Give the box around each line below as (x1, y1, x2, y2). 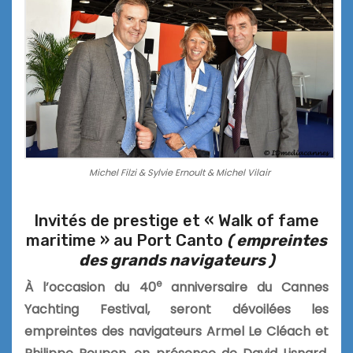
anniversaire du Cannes (161, 277, 329, 296)
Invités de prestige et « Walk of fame (34, 210, 319, 230)
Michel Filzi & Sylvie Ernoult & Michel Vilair (89, 165, 270, 179)
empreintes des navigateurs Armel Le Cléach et (24, 321, 329, 340)
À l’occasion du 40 (24, 277, 156, 296)
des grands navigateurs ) (78, 250, 275, 269)
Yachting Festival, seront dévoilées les (24, 299, 329, 318)
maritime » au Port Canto (26, 230, 227, 250)
